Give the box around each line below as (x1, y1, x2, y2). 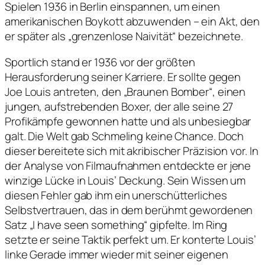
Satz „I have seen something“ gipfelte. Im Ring (5, 216, 228, 232)
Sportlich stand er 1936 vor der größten (5, 54, 196, 70)
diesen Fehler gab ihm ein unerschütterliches (5, 187, 227, 203)
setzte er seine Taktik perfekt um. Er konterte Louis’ (5, 231, 256, 247)
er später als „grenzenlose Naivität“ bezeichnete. (5, 28, 244, 44)
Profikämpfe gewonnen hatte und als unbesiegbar (5, 113, 251, 129)
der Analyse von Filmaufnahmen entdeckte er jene (5, 157, 251, 173)
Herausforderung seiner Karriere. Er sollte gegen (5, 69, 241, 85)
